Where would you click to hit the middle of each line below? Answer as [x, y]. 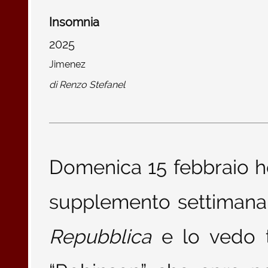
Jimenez [67, 65]
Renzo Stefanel [92, 85]
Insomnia [74, 22]
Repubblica [100, 237]
